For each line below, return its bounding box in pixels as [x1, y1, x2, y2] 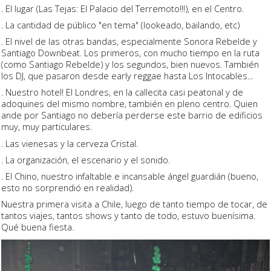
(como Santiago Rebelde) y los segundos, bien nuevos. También [1, 58, 259, 71]
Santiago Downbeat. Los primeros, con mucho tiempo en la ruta [1, 47, 260, 59]
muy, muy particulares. [1, 120, 92, 133]
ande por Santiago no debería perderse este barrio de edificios [1, 109, 263, 122]
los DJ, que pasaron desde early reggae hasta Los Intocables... [1, 70, 253, 82]
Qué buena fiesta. [1, 220, 74, 233]
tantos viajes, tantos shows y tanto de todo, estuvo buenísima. [1, 209, 255, 221]
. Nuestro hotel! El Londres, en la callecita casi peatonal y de [1, 86, 243, 99]
